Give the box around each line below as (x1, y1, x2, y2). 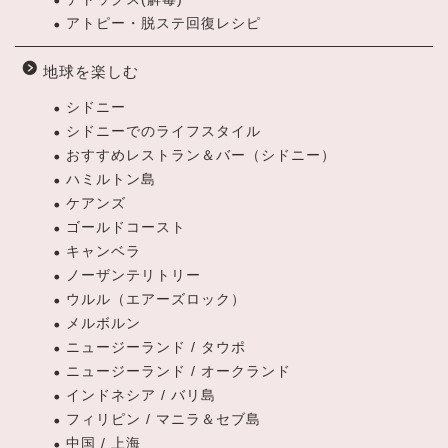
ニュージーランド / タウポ (66, 340, 246, 356)
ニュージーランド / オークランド (66, 364, 291, 380)
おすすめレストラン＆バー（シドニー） (66, 148, 336, 164)
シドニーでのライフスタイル (66, 124, 261, 140)
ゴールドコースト (66, 220, 186, 236)
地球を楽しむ (43, 63, 139, 81)
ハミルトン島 (66, 172, 156, 188)
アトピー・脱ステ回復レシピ (66, 16, 261, 32)
